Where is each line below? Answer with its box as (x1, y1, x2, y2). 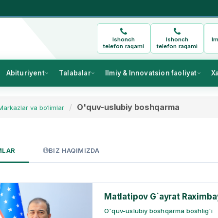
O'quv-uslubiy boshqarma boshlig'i (104, 206, 213, 215)
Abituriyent (6, 69, 45, 77)
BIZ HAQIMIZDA (49, 146, 100, 155)
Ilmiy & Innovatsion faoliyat (105, 69, 197, 77)
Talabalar (58, 69, 91, 77)
